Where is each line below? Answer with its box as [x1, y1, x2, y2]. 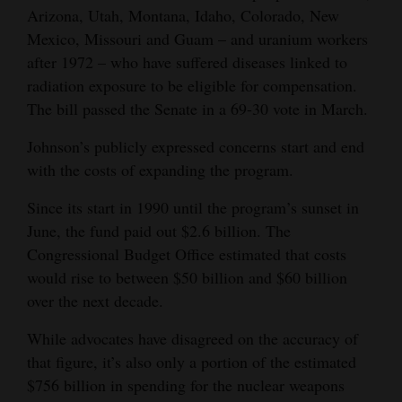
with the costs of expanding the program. [27, 158, 293, 180]
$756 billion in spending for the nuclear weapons [27, 373, 345, 396]
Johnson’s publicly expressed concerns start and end [27, 135, 364, 157]
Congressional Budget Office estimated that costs [27, 242, 346, 265]
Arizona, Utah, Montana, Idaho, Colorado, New [27, 4, 339, 26]
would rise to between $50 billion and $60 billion [27, 266, 347, 288]
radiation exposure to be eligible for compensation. [27, 74, 357, 96]
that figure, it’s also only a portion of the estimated [27, 350, 356, 372]
